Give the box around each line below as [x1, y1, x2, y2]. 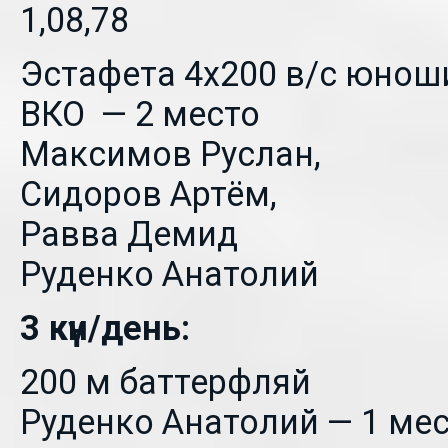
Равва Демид [20, 214, 238, 254]
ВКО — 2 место [20, 94, 260, 134]
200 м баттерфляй [20, 362, 311, 402]
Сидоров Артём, [20, 174, 277, 214]
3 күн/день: [20, 308, 190, 348]
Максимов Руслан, [20, 134, 321, 174]
